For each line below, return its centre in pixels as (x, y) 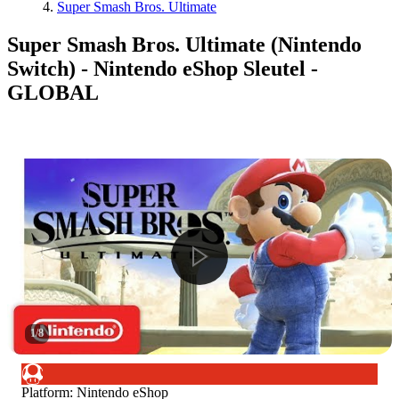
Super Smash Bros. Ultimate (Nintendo (184, 44)
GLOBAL (53, 92)
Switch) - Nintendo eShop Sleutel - (163, 68)
